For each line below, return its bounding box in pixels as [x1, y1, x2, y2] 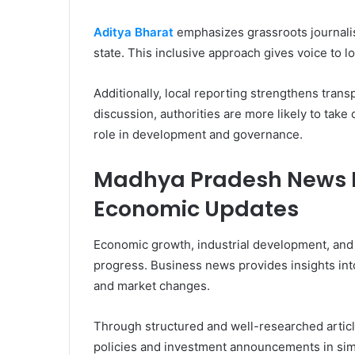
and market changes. [94, 277, 210, 293]
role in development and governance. [94, 127, 303, 143]
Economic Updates [94, 194, 299, 224]
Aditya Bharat [94, 25, 174, 40]
